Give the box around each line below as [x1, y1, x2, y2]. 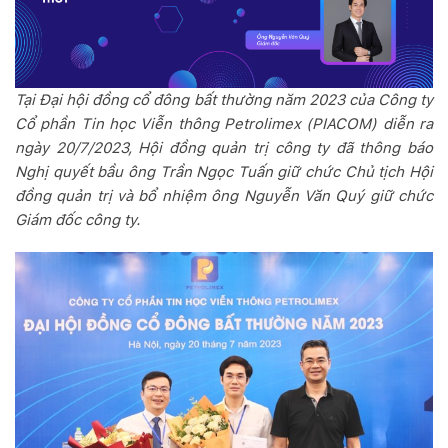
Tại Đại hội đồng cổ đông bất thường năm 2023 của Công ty [15, 91, 433, 110]
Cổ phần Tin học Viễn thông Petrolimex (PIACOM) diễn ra [15, 115, 433, 134]
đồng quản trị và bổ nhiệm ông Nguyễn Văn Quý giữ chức [15, 187, 433, 206]
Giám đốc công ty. [15, 211, 140, 230]
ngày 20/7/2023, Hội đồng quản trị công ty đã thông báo [15, 139, 433, 158]
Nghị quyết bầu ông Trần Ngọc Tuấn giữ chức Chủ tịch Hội [15, 163, 433, 182]
